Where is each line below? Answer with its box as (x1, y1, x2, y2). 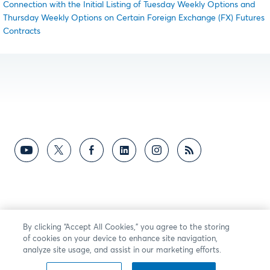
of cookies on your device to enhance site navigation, (23, 235, 218, 243)
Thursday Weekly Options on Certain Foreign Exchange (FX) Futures (3, 14, 265, 23)
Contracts (3, 27, 40, 36)
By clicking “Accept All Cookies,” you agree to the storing (23, 224, 230, 231)
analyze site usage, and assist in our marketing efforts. (23, 246, 222, 254)
